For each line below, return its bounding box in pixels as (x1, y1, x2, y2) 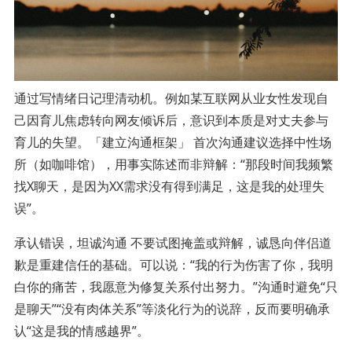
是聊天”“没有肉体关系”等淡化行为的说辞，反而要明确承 (13, 299, 330, 317)
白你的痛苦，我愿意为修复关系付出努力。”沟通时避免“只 (13, 277, 338, 295)
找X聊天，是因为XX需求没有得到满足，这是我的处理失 (13, 177, 324, 195)
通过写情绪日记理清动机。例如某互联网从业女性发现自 (13, 89, 328, 107)
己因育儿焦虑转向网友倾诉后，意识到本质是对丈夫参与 (13, 111, 328, 129)
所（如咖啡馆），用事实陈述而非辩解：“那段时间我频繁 (13, 155, 333, 173)
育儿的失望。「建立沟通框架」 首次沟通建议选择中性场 (13, 133, 332, 151)
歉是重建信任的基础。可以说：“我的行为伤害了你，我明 (13, 255, 333, 273)
